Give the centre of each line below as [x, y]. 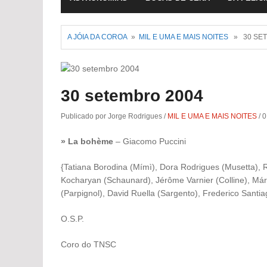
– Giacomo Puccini [150, 142]
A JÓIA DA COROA [97, 37]
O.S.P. [72, 219]
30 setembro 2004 [132, 96]
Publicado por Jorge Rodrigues [112, 117]
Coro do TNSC [89, 245]
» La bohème [87, 142]
